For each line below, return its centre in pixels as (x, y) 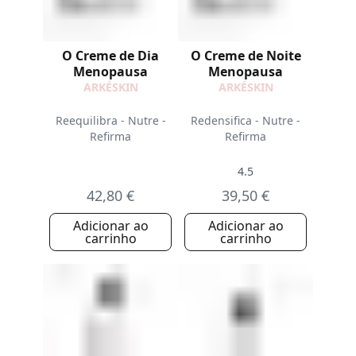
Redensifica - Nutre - (246, 120)
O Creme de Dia (110, 56)
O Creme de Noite (246, 56)
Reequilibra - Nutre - (110, 120)
